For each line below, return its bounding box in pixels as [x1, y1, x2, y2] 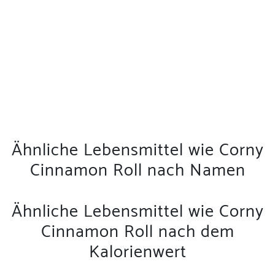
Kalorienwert [88, 238, 187, 266]
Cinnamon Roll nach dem [41, 217, 234, 246]
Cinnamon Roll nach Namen [29, 156, 246, 185]
